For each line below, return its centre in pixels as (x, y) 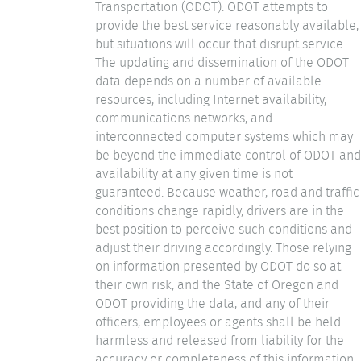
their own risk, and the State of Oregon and (217, 284)
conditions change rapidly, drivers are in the (220, 210)
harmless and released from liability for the (220, 340)
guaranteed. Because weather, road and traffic (227, 192)
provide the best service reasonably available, (227, 25)
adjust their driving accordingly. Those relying (223, 247)
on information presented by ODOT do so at (218, 266)
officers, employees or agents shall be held (218, 322)
